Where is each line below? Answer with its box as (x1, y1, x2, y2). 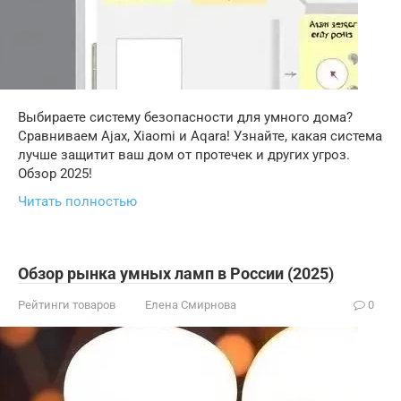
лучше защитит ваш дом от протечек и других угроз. (18, 147, 350, 163)
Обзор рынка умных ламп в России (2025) (18, 264, 334, 283)
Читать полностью (18, 193, 137, 209)
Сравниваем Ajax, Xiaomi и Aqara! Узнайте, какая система (18, 128, 382, 144)
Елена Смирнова (145, 298, 236, 311)
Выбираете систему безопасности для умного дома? (18, 109, 353, 125)
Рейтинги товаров (18, 298, 115, 311)
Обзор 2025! (18, 166, 92, 182)
